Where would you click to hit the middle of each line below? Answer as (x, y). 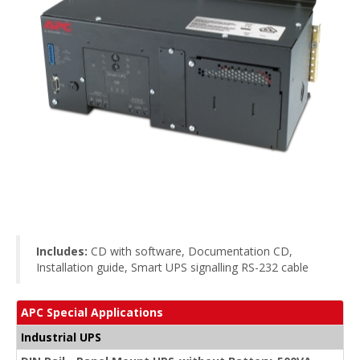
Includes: (62, 251)
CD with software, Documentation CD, (190, 251)
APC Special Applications (92, 312)
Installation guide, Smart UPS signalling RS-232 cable (172, 267)
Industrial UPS (61, 337)
